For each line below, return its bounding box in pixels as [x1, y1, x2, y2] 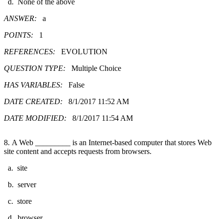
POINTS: [4, 30, 39, 39]
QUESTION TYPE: [4, 64, 71, 72]
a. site [8, 163, 27, 172]
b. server [8, 180, 36, 189]
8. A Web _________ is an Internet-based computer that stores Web [4, 138, 212, 147]
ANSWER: [4, 14, 43, 22]
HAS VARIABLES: [4, 80, 68, 89]
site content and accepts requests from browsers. [4, 147, 152, 155]
